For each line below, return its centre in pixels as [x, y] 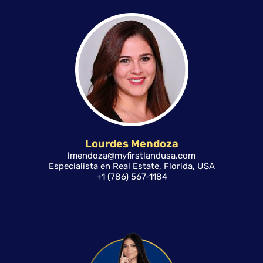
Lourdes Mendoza [131, 144]
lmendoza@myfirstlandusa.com [131, 156]
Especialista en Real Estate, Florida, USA [131, 166]
